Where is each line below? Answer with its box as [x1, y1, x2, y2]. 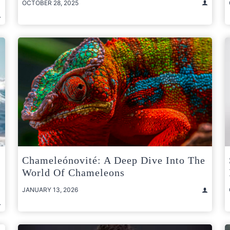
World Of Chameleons [22, 167, 125, 179]
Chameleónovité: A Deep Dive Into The [22, 155, 205, 166]
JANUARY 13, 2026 [22, 186, 78, 194]
